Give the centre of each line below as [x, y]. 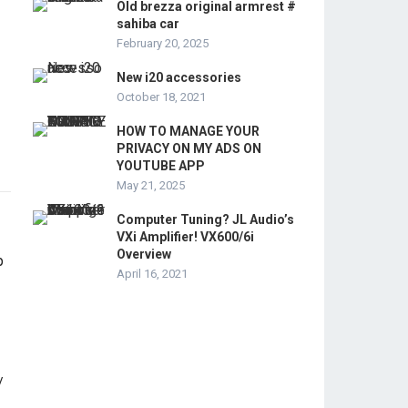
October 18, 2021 [161, 97]
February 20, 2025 [163, 43]
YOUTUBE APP [161, 166]
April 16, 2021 [152, 274]
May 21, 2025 [151, 185]
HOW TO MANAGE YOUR [188, 131]
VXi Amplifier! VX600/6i [185, 237]
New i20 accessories [179, 77]
